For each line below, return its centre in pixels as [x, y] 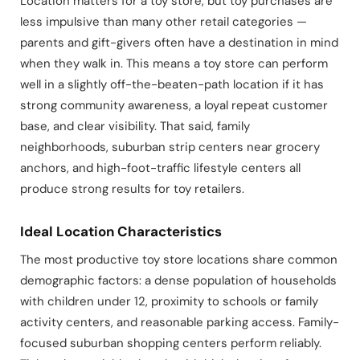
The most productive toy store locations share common [179, 259]
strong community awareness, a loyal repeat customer [174, 105]
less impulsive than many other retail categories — [164, 21]
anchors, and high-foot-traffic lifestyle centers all [160, 168]
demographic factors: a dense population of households [178, 280]
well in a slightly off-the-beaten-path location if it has [172, 84]
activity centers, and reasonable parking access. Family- [180, 322]
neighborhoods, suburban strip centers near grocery [170, 147]
